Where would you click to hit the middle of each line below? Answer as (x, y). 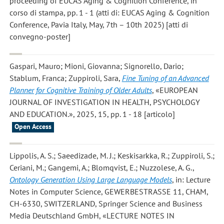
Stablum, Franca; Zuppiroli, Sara (64, 78)
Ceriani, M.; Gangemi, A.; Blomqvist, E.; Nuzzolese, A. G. (101, 168)
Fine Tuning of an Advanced (165, 78)
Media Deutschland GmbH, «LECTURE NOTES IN (92, 216)
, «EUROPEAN (175, 90)
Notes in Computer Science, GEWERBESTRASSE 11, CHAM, (109, 192)
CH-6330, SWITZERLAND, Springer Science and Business (106, 204)
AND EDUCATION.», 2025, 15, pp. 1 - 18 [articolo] (92, 114)
